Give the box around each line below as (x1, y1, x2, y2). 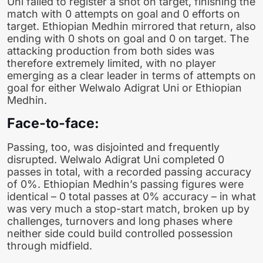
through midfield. (7, 239, 92, 252)
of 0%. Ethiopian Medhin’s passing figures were (7, 177, 244, 190)
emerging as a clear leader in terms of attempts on (7, 69, 256, 82)
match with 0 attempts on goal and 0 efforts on (7, 8, 240, 21)
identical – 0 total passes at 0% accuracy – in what (7, 190, 256, 203)
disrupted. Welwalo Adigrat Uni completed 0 (7, 153, 224, 166)
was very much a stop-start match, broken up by (7, 202, 249, 215)
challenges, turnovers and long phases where (7, 214, 232, 227)
